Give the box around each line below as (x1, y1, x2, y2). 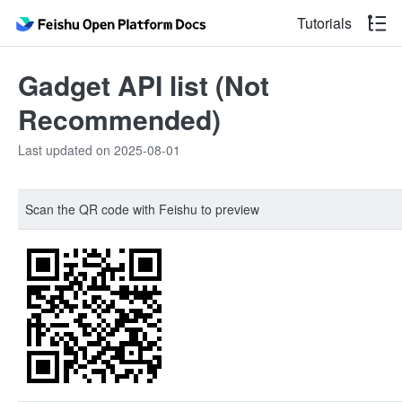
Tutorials (297, 13, 352, 33)
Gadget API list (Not (18, 66, 269, 104)
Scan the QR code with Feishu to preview (25, 200, 259, 218)
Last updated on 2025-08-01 (18, 141, 180, 159)
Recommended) (18, 100, 221, 138)
